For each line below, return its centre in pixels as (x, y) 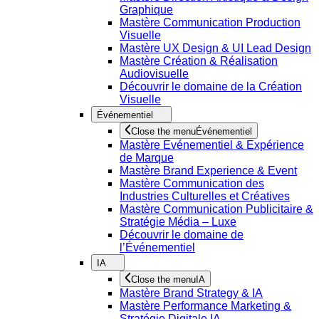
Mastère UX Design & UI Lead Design (215, 48)
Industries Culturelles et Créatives (205, 196)
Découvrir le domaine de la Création (211, 87)
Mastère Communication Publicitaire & (216, 209)
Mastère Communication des (192, 183)
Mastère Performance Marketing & (205, 306)
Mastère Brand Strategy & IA (191, 293)
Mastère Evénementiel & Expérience (212, 145)
